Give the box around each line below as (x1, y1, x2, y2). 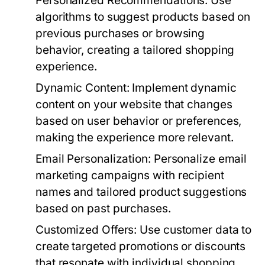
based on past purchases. (35, 202, 171, 215)
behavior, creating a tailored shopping (35, 43, 235, 57)
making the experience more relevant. (35, 131, 234, 144)
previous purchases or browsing (35, 27, 205, 40)
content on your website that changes (35, 98, 232, 111)
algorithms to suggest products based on (35, 10, 251, 24)
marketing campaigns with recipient (35, 169, 224, 182)
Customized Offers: (35, 223, 137, 237)
